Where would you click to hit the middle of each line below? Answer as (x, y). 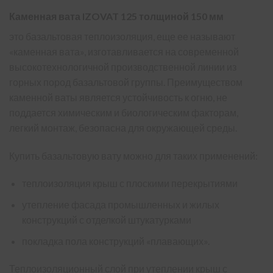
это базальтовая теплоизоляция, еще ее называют (122, 36)
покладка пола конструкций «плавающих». (115, 241)
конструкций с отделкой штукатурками (106, 219)
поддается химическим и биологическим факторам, (124, 112)
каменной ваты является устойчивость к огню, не (118, 97)
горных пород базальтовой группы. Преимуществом (126, 82)
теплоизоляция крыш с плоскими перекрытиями (129, 183)
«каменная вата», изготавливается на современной (124, 51)
